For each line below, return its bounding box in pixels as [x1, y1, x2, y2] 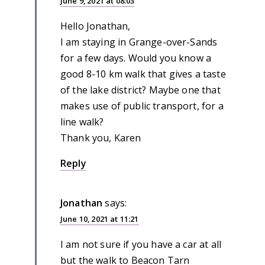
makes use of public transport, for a [60, 99, 224, 113]
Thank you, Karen [60, 131, 141, 145]
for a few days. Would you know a [60, 51, 212, 65]
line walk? [60, 115, 104, 129]
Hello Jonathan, [60, 20, 131, 33]
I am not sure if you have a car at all [60, 238, 222, 251]
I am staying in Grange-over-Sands [60, 35, 218, 49]
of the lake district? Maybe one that [60, 83, 221, 97]
